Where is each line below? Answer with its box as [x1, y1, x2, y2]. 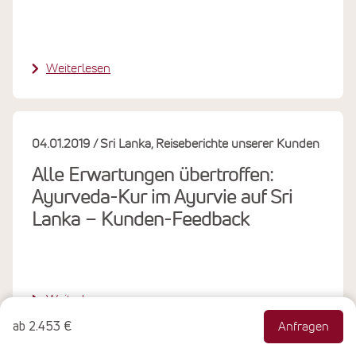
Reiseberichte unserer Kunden [156, 137, 320, 150]
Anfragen [278, 320, 329, 333]
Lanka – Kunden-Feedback [32, 210, 250, 230]
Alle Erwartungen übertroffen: [32, 165, 273, 185]
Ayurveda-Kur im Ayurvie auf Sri [32, 188, 292, 207]
